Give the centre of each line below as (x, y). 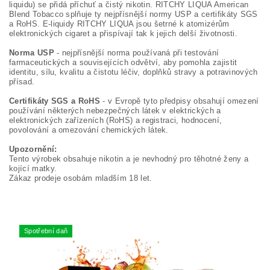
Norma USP (32, 52)
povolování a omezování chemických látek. (89, 130)
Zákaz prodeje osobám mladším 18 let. (81, 178)
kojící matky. (33, 168)
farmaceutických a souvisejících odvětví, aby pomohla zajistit (123, 62)
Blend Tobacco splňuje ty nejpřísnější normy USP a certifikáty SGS (133, 14)
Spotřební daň (46, 231)
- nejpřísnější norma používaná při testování (137, 52)
